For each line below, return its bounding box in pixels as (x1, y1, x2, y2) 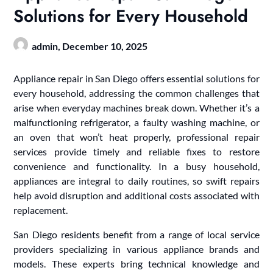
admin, (32, 40, 63, 52)
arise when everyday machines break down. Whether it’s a (13, 101, 260, 113)
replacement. (13, 204, 68, 216)
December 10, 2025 (62, 40, 148, 52)
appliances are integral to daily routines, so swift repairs (13, 174, 260, 186)
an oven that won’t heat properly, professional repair (13, 130, 260, 143)
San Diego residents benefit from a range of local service (13, 228, 260, 240)
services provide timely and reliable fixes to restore (13, 145, 260, 157)
